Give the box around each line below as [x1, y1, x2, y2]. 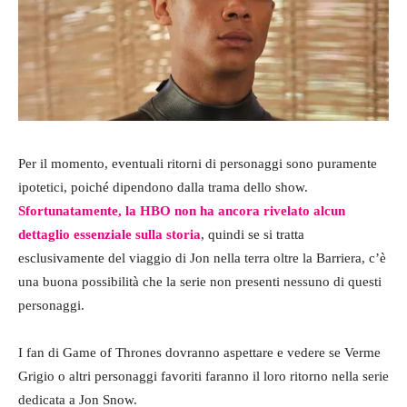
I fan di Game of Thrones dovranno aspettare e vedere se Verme [18, 344, 381, 360]
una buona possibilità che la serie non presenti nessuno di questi [18, 273, 382, 289]
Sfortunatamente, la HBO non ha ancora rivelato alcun [18, 203, 345, 218]
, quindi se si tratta [201, 226, 304, 242]
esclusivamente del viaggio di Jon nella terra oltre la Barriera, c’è [18, 250, 386, 265]
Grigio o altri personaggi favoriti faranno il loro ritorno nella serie [18, 368, 389, 383]
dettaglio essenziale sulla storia [18, 226, 201, 242]
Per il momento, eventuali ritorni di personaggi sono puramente [18, 155, 377, 171]
